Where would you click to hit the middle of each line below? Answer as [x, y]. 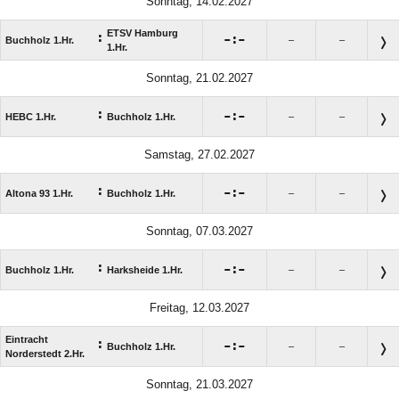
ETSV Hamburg [142, 33]
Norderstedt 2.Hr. [45, 354]
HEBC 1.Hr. [31, 117]
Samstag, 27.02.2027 [199, 155]
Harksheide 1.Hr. [145, 270]
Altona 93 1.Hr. [39, 194]
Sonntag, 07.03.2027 [199, 232]
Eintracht [27, 340]
